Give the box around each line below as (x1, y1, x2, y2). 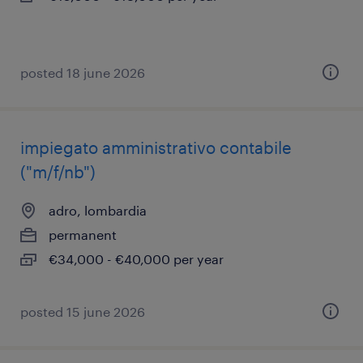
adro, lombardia (49, 203, 147, 218)
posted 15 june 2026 (20, 304, 145, 319)
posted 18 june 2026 (20, 65, 145, 80)
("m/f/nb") (20, 162, 96, 181)
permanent (49, 227, 117, 242)
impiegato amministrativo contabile (20, 138, 292, 157)
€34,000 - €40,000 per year (49, 251, 224, 267)
